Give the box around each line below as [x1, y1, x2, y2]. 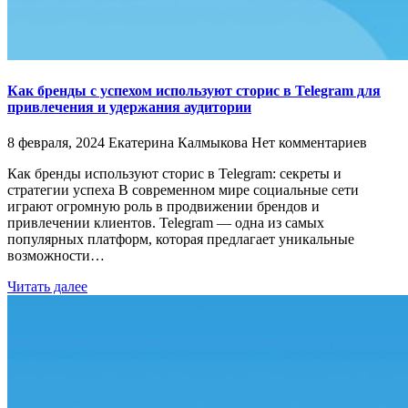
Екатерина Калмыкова [108, 135, 248, 151]
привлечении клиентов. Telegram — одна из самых [7, 215, 324, 231]
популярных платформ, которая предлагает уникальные [7, 231, 354, 248]
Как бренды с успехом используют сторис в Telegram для [7, 83, 381, 99]
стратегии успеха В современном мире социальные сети [7, 182, 359, 199]
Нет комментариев [251, 135, 367, 151]
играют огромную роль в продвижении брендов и [7, 199, 320, 215]
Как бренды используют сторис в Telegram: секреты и [7, 166, 342, 182]
